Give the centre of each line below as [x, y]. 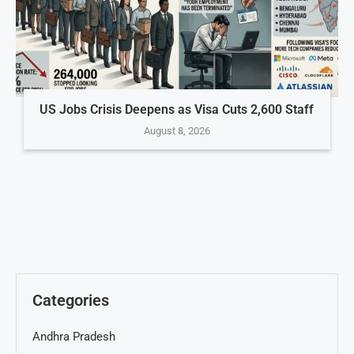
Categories [71, 300]
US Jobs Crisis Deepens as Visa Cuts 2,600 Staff [177, 109]
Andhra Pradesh [74, 336]
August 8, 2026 [177, 130]
